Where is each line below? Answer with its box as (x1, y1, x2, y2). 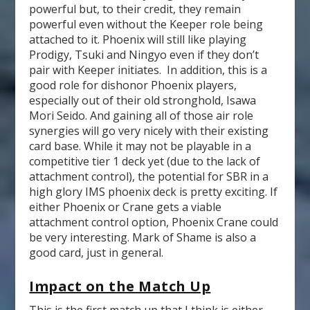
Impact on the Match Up (29, 277, 211, 296)
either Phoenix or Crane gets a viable (29, 199, 222, 215)
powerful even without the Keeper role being (29, 16, 264, 32)
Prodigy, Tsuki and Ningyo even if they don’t (29, 46, 259, 62)
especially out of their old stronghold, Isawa (29, 92, 257, 108)
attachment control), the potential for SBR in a (29, 168, 269, 184)
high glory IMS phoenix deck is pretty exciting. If (29, 183, 278, 199)
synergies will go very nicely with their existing (29, 122, 269, 138)
